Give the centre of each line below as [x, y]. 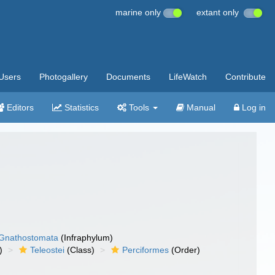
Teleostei [48, 250]
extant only [220, 12]
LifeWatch [188, 77]
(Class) [80, 250]
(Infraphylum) [86, 238]
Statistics [80, 107]
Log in [253, 107]
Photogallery [64, 77]
